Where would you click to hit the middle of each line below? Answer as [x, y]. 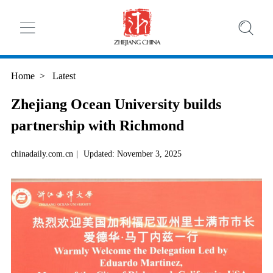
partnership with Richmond [97, 126]
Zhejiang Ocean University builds [116, 105]
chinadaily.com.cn [42, 154]
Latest [62, 76]
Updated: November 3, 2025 [132, 154]
